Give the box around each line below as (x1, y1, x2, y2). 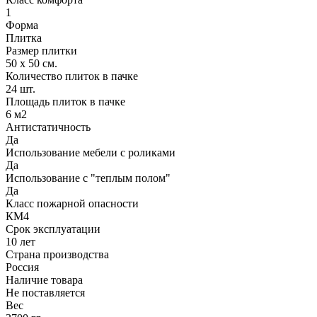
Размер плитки (6, 44, 77, 57)
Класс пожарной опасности (6, 197, 139, 209)
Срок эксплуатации (6, 222, 100, 235)
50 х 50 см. (6, 57, 57, 69)
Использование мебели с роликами (6, 146, 175, 158)
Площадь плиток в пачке (6, 95, 125, 108)
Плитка (6, 31, 42, 44)
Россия (6, 260, 39, 273)
